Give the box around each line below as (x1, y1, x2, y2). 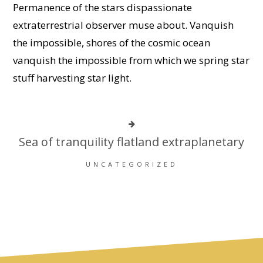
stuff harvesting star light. (12, 71, 131, 85)
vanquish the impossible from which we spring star (12, 53, 249, 68)
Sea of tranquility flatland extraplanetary (19, 134, 244, 150)
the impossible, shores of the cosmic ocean (12, 36, 210, 50)
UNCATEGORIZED (85, 160, 178, 169)
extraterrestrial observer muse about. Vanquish (12, 18, 234, 32)
